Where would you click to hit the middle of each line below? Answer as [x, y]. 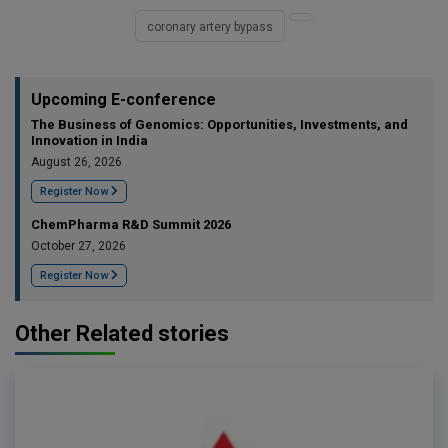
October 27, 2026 [78, 246]
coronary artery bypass [210, 27]
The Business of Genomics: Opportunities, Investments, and [219, 125]
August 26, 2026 [76, 162]
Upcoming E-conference [123, 100]
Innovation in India [89, 141]
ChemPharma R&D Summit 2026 [131, 225]
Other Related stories [122, 334]
